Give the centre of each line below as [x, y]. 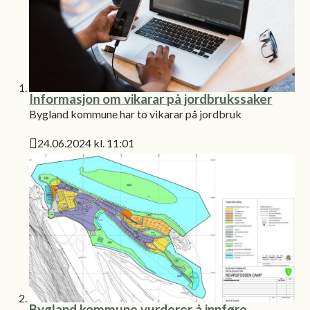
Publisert [52, 152]
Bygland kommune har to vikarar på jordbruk [136, 113]
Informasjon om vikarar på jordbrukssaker [151, 99]
